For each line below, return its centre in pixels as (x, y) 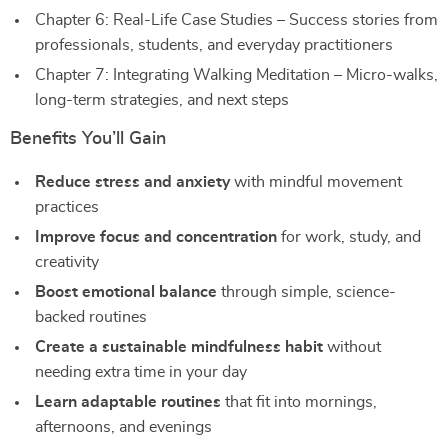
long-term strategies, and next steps (162, 100)
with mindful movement (316, 182)
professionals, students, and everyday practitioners (214, 45)
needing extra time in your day (141, 372)
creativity (67, 262)
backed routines (91, 317)
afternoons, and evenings (123, 427)
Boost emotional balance (126, 292)
